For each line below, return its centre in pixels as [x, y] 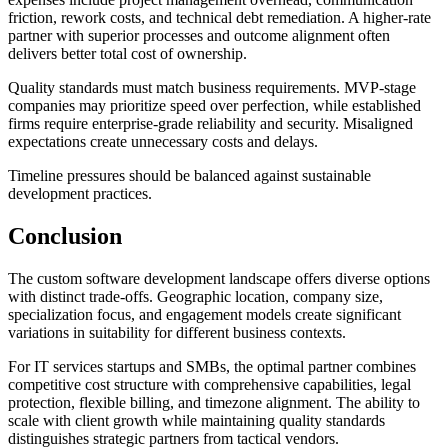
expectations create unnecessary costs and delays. [163, 142]
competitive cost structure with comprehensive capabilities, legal [209, 385]
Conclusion [65, 236]
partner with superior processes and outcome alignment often [199, 36]
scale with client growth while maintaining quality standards [196, 421]
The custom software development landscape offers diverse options [219, 279]
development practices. [80, 194]
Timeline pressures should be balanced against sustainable [189, 176]
